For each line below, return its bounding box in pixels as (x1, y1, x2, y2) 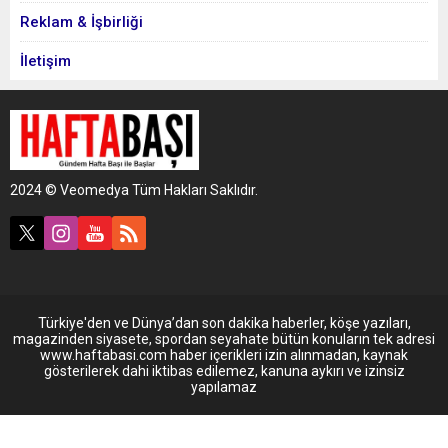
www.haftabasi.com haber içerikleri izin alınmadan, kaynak (40, 347, 408, 363)
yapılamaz (191, 379, 257, 395)
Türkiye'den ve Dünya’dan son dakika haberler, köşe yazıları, (37, 315, 411, 331)
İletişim (20, 52, 71, 70)
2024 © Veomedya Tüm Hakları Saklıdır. (10, 182, 258, 198)
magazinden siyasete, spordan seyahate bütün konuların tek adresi (13, 331, 435, 347)
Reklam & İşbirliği (20, 13, 143, 31)
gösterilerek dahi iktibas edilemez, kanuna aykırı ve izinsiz (43, 363, 405, 379)
